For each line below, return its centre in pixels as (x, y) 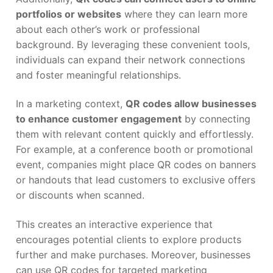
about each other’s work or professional (108, 29)
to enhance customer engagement (99, 119)
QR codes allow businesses (191, 104)
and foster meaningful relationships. (98, 75)
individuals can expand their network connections (130, 59)
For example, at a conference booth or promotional (134, 150)
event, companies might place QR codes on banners (136, 165)
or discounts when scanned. (80, 195)
